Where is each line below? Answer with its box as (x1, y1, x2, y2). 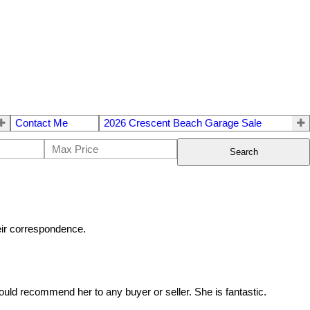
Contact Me (15, 117, 69, 129)
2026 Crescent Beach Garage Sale (104, 117, 262, 129)
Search (229, 147, 258, 158)
